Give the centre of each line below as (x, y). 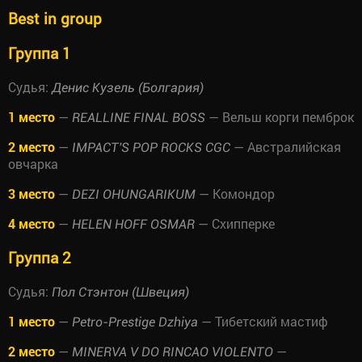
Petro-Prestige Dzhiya (135, 322)
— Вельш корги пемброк (280, 117)
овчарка (33, 164)
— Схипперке (235, 224)
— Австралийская (286, 147)
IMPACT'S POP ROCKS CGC (151, 148)
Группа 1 (40, 53)
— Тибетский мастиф (263, 321)
